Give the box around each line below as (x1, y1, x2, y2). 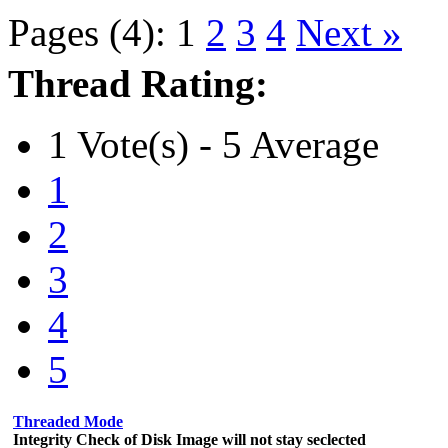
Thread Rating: (8, 61, 268, 105)
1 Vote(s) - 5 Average (48, 122, 379, 166)
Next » (296, 10, 402, 54)
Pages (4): (8, 10, 166, 54)
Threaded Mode (13, 412, 123, 430)
